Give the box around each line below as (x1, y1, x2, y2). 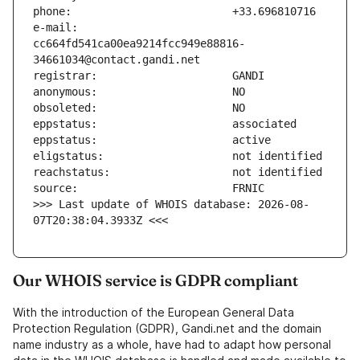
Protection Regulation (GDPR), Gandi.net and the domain (13, 321, 321, 336)
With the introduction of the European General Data (13, 305, 294, 320)
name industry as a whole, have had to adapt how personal (13, 337, 331, 352)
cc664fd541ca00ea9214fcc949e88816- (33, 37, 245, 51)
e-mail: (33, 21, 78, 35)
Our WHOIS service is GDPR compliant (13, 270, 298, 291)
